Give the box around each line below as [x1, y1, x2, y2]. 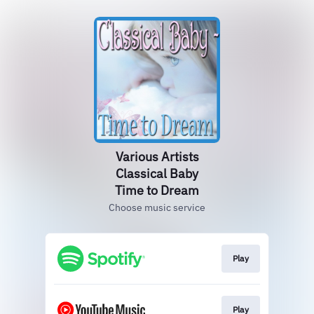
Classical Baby [116, 165, 198, 182]
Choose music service [109, 201, 205, 214]
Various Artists [115, 149, 199, 165]
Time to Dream [115, 182, 199, 198]
